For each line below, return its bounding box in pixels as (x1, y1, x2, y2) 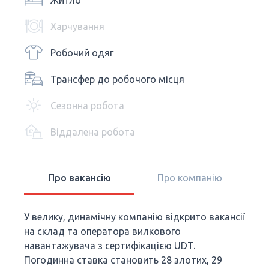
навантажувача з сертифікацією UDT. (24, 240, 195, 251)
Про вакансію (47, 172, 111, 183)
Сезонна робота (50, 100, 124, 111)
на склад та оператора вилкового (24, 226, 181, 237)
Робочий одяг (50, 47, 113, 58)
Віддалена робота (50, 127, 135, 138)
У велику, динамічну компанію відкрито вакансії (24, 211, 245, 222)
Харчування (50, 21, 104, 32)
